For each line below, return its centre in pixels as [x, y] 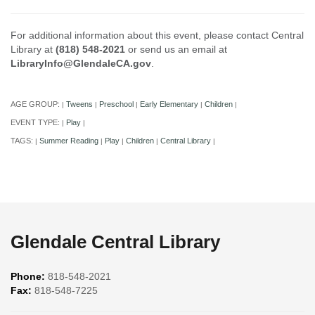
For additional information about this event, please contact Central [157, 35]
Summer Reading [69, 140]
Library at [33, 49]
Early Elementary [169, 104]
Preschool [116, 104]
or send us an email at [176, 49]
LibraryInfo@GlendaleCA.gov [81, 63]
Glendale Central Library [115, 242]
